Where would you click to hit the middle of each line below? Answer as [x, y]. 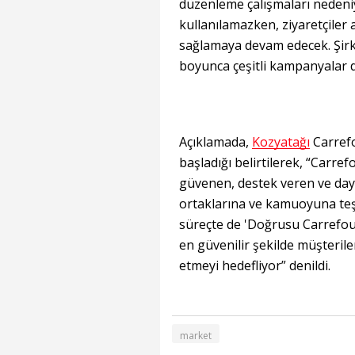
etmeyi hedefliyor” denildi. [255, 265]
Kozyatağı [281, 142]
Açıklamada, [216, 142]
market [196, 336]
